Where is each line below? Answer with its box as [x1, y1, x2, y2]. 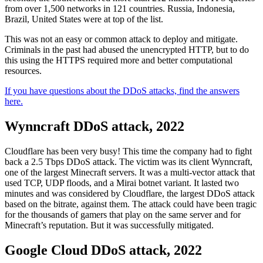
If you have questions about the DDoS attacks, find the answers [5, 85, 240, 96]
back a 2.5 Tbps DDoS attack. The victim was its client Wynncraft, [5, 156, 252, 167]
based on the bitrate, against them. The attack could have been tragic [5, 198, 257, 209]
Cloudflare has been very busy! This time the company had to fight [5, 146, 252, 156]
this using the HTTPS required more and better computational [5, 55, 232, 65]
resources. [5, 65, 42, 76]
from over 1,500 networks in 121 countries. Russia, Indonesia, [5, 3, 235, 14]
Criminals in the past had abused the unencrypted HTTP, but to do [5, 44, 249, 55]
